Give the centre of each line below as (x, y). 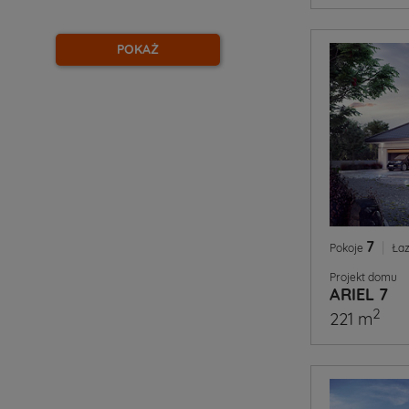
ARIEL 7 (359, 294)
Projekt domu (363, 277)
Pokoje (348, 248)
